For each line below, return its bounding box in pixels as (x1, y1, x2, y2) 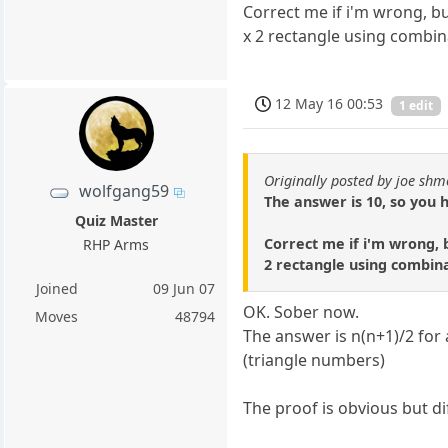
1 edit (399, 96, 434, 114)
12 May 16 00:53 (275, 94, 384, 114)
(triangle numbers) (243, 348, 386, 371)
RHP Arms (83, 235, 150, 255)
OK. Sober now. (243, 300, 360, 323)
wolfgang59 (78, 180, 169, 203)
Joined (35, 279, 78, 299)
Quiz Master (74, 211, 158, 231)
